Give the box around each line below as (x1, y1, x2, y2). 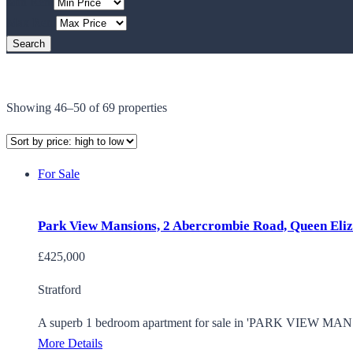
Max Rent (6, 16, 56, 30)
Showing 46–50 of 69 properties (6, 101, 167, 115)
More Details (38, 336, 102, 351)
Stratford (38, 283, 81, 297)
